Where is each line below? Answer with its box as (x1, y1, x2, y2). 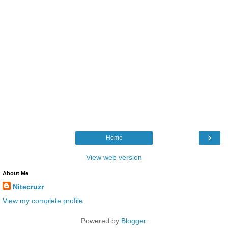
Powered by (80, 217, 121, 225)
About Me (3, 170, 28, 177)
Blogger (121, 217, 146, 225)
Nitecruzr (13, 183, 44, 191)
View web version (86, 153, 142, 162)
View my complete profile (3, 196, 83, 205)
